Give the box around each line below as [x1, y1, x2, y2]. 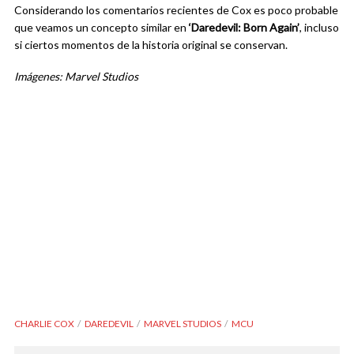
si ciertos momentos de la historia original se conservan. [14, 38, 288, 52]
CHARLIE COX [14, 318, 74, 330]
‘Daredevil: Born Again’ [189, 21, 299, 35]
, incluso [299, 21, 339, 35]
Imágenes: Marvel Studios [14, 70, 138, 84]
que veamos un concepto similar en [14, 21, 189, 35]
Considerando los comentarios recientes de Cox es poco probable [14, 3, 338, 17]
